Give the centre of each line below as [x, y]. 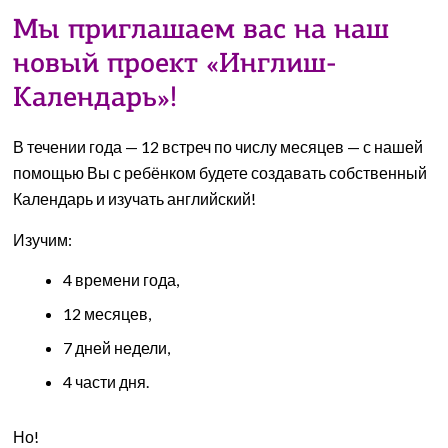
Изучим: [43, 239]
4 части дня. [106, 381]
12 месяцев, [107, 313]
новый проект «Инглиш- [175, 65]
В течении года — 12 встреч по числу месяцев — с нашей [218, 146]
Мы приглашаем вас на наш [201, 31]
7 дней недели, [117, 347]
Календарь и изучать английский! [135, 198]
